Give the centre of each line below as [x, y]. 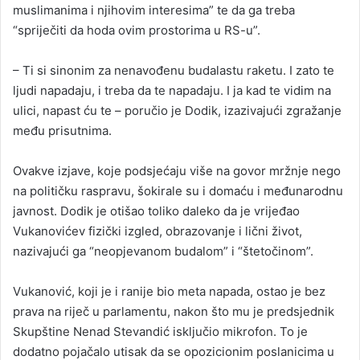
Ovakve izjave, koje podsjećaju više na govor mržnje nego [177, 171]
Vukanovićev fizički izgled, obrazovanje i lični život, [157, 231]
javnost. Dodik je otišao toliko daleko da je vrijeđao [156, 211]
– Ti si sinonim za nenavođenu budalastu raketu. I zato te [174, 71]
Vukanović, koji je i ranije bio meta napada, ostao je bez [169, 292]
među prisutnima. [62, 131]
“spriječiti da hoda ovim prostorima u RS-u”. [137, 31]
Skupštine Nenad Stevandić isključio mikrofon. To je [160, 332]
